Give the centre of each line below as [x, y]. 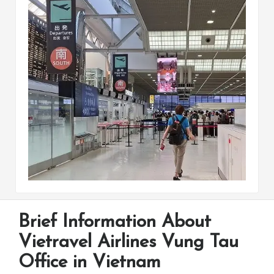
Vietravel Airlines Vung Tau [128, 242]
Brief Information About [115, 222]
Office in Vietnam [90, 262]
